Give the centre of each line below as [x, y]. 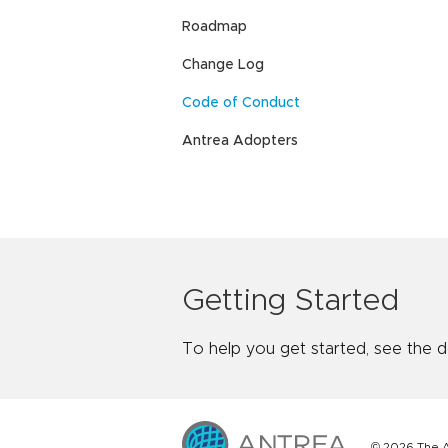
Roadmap [214, 27]
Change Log [223, 65]
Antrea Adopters [240, 141]
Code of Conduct [241, 103]
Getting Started [290, 300]
